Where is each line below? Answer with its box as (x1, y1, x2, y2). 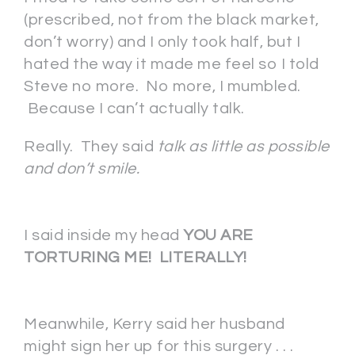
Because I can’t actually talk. (24, 101, 245, 116)
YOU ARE (183, 227, 254, 243)
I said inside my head (24, 227, 183, 243)
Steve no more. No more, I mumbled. (24, 78, 301, 94)
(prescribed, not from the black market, (24, 12, 319, 28)
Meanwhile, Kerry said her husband (24, 316, 285, 332)
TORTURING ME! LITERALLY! (24, 250, 247, 265)
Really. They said (24, 139, 158, 155)
